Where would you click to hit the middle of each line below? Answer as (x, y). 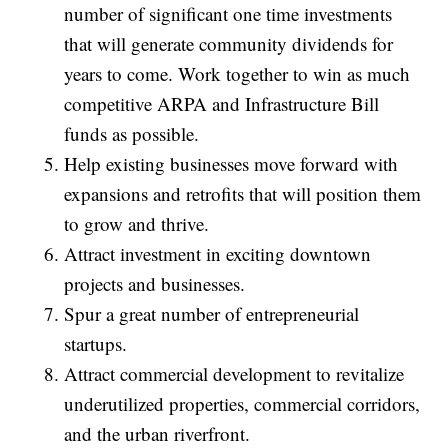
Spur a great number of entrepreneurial (212, 314)
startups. (96, 344)
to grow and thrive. (137, 224)
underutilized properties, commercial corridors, (242, 404)
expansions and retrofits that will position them (243, 194)
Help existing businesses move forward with (231, 164)
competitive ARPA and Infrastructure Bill (222, 104)
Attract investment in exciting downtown (218, 254)
